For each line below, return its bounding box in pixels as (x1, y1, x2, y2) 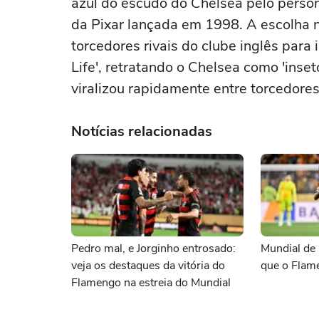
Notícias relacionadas (71, 122, 212, 141)
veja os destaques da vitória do (71, 258, 225, 273)
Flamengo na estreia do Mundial (71, 275, 231, 291)
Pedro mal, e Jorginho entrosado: (71, 241, 236, 256)
